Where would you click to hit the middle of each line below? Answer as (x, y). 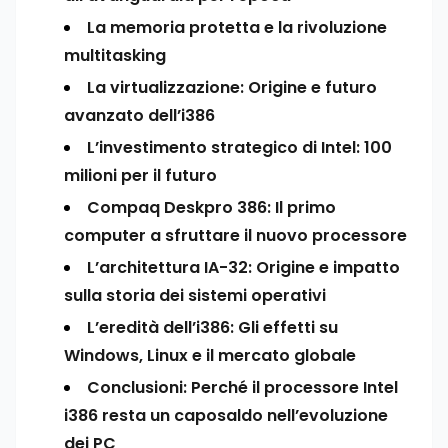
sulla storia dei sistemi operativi (195, 295)
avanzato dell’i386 (139, 115)
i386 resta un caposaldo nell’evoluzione (226, 415)
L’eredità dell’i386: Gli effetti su (212, 327)
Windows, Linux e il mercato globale (210, 355)
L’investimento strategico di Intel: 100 (239, 147)
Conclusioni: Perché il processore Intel (242, 387)
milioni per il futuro (140, 175)
